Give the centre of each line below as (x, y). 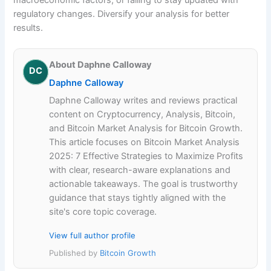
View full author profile (93, 236)
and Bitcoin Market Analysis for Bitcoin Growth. (146, 128)
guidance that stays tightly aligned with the (138, 198)
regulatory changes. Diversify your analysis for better (122, 14)
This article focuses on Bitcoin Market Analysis (145, 142)
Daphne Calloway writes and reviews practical (143, 100)
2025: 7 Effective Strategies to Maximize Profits (146, 156)
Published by (75, 253)
